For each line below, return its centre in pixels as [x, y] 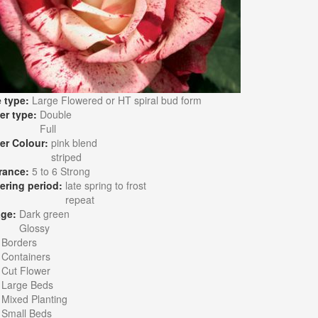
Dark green [44, 214]
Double [55, 114]
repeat [79, 199]
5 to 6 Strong [61, 171]
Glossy [34, 228]
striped [66, 157]
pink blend [74, 143]
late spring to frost [105, 185]
